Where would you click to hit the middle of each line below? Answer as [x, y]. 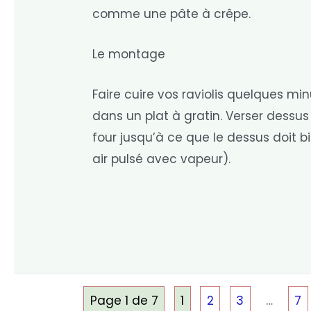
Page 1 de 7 [124, 301]
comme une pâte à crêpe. [172, 14]
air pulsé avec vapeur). [162, 159]
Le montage [129, 54]
